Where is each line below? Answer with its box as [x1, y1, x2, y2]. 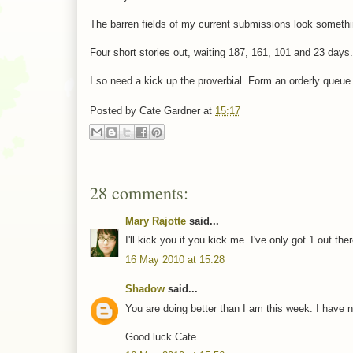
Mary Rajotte [125, 214, 186, 227]
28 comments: [90, 180, 188, 204]
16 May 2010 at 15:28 [125, 253, 225, 266]
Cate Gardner [139, 105, 200, 117]
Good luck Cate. [125, 330, 199, 343]
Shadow [125, 283, 165, 295]
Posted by [90, 105, 139, 117]
